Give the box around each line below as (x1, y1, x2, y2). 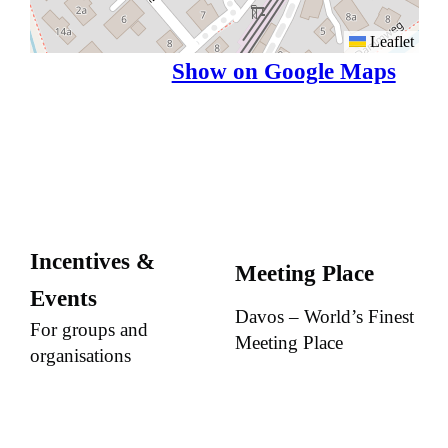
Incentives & (29, 248, 155, 274)
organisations (29, 344, 131, 366)
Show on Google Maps (171, 59, 396, 85)
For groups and (29, 318, 148, 340)
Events (29, 285, 97, 311)
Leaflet (365, 33, 414, 51)
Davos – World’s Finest (234, 306, 414, 328)
